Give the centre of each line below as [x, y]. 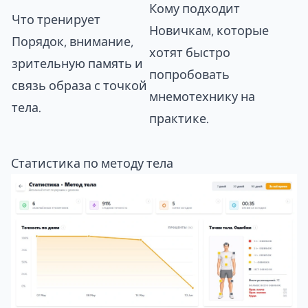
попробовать [189, 75]
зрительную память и [77, 64]
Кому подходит [195, 9]
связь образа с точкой [79, 86]
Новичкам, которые [209, 31]
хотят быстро [190, 53]
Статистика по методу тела [92, 163]
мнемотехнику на [202, 97]
